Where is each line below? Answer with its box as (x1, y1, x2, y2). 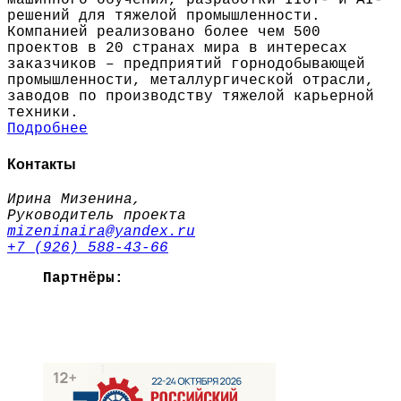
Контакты (7, 156, 76, 172)
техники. (7, 105, 79, 122)
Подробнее (7, 121, 88, 138)
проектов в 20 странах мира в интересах (7, 40, 347, 57)
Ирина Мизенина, (7, 191, 141, 208)
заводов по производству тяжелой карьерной (7, 89, 374, 106)
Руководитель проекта (7, 207, 186, 224)
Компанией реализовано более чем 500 (7, 24, 320, 41)
